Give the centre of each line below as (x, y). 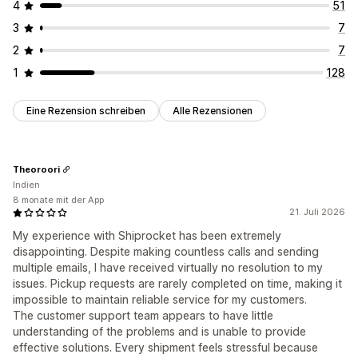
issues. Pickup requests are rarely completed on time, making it (177, 284)
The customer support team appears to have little (143, 316)
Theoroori (36, 169)
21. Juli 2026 (317, 212)
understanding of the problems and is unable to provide (159, 332)
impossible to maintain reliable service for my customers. (160, 300)
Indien (26, 185)
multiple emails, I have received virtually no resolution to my (168, 268)
